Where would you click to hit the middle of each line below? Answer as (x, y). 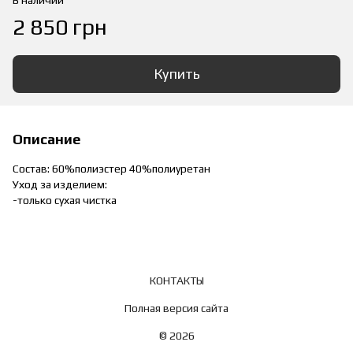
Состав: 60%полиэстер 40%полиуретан (111, 169)
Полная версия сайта (176, 308)
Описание (46, 139)
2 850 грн (60, 27)
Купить (176, 74)
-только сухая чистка (65, 200)
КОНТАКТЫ (176, 281)
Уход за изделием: (60, 184)
